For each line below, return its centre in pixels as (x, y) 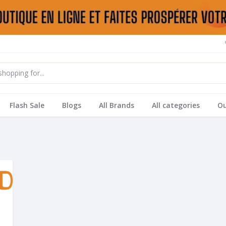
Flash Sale (27, 105)
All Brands (116, 105)
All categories (176, 105)
